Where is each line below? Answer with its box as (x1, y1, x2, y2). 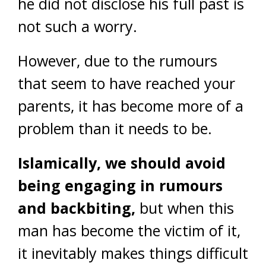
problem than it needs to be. (18, 118, 212, 138)
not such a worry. (18, 16, 137, 36)
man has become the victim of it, (18, 220, 240, 240)
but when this (135, 198, 234, 218)
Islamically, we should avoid (18, 153, 226, 173)
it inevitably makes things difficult (18, 243, 248, 263)
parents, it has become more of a (18, 96, 243, 116)
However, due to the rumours (18, 50, 217, 71)
